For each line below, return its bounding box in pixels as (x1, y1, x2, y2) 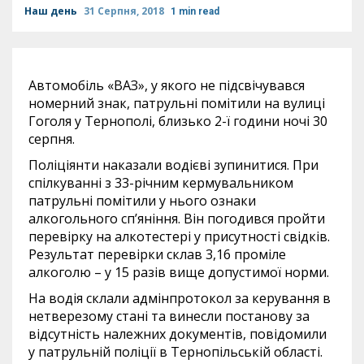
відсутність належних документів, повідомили (28, 325, 327, 343)
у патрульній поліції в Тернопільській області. (28, 343, 323, 361)
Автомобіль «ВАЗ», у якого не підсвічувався (28, 76, 305, 94)
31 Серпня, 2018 (84, 4, 167, 18)
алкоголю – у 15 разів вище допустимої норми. (28, 263, 329, 281)
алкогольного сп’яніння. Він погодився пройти (28, 210, 325, 227)
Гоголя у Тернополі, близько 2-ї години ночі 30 (28, 112, 327, 130)
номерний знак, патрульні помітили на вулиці (28, 94, 325, 112)
